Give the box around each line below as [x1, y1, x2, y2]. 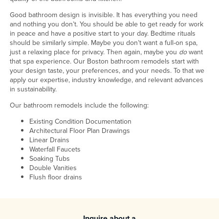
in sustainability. [10, 84, 57, 94]
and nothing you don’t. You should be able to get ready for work [10, 19, 203, 29]
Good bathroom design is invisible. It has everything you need [10, 10, 197, 20]
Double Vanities [29, 163, 77, 173]
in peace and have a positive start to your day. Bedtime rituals [10, 28, 196, 38]
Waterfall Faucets [29, 144, 81, 154]
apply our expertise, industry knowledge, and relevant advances [10, 75, 203, 85]
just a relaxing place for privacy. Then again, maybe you [10, 47, 179, 57]
